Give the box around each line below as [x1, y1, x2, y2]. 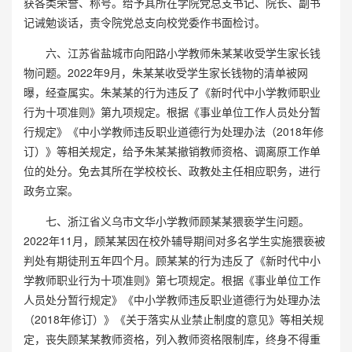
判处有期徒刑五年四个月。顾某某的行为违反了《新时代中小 [24, 251, 321, 268]
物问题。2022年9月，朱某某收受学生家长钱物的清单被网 [24, 64, 308, 80]
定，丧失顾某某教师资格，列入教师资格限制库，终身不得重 [24, 330, 321, 346]
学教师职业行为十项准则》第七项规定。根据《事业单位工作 [24, 271, 321, 288]
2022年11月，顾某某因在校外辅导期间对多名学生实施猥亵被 [24, 232, 325, 248]
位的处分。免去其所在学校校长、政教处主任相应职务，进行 [24, 162, 321, 178]
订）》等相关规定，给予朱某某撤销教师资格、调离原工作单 [24, 142, 321, 159]
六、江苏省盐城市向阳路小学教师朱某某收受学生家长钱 [24, 44, 321, 60]
